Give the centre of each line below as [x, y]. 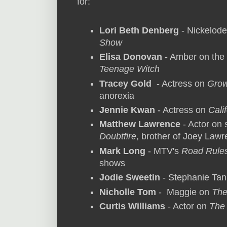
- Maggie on [184, 192]
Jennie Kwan [127, 110]
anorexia [117, 96]
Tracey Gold [125, 83]
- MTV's [165, 151]
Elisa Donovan [131, 57]
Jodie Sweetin [130, 178]
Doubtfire [118, 137]
